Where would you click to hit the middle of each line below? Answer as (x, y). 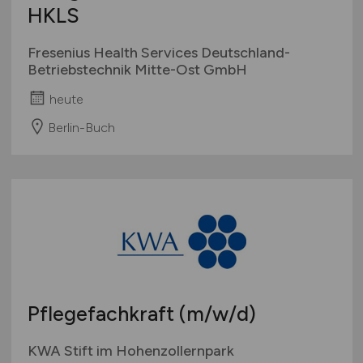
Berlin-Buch (81, 127)
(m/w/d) (217, 314)
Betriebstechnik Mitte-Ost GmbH (137, 70)
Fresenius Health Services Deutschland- (158, 53)
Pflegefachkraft (103, 314)
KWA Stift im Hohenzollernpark (130, 351)
